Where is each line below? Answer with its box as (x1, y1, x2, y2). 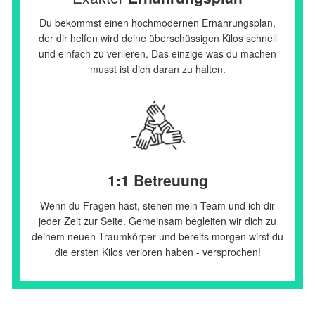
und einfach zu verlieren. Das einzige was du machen (39, 46, 276, 61)
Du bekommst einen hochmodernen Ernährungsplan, (39, 15, 276, 30)
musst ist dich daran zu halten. (89, 62, 226, 77)
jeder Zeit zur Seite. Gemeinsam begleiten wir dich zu (39, 214, 276, 229)
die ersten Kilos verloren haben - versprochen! (54, 245, 261, 259)
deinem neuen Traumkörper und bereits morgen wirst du (32, 229, 283, 244)
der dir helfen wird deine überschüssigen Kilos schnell (38, 31, 277, 46)
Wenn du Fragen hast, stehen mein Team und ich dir (40, 198, 275, 213)
